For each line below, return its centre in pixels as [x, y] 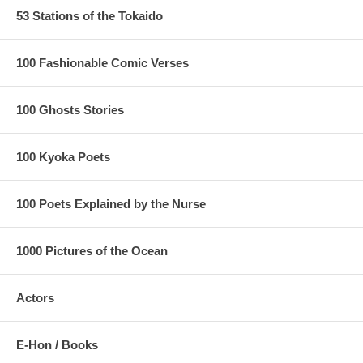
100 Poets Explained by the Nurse [111, 203]
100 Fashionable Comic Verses [102, 62]
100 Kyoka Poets [63, 156]
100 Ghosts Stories [70, 109]
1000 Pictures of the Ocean [92, 250]
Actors [35, 297]
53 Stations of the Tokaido [90, 15]
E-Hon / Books [57, 344]
